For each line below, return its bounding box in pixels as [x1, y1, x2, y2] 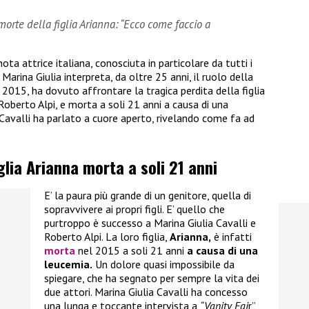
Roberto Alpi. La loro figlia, [44, 229, 170, 243]
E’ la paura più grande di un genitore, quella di [44, 188, 251, 202]
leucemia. [44, 257, 92, 271]
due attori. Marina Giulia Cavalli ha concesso [44, 284, 248, 299]
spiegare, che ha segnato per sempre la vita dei [44, 270, 259, 285]
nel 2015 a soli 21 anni [75, 243, 184, 257]
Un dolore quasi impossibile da [92, 257, 235, 271]
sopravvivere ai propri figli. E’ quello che [44, 201, 225, 216]
